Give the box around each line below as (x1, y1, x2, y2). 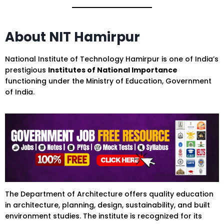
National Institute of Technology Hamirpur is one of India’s (5, 54, 218, 64)
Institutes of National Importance (48, 65, 177, 75)
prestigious (5, 65, 48, 75)
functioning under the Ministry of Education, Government (5, 76, 211, 86)
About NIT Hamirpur (5, 28, 140, 46)
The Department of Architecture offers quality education (5, 189, 213, 199)
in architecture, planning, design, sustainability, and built (5, 200, 210, 210)
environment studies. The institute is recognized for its (5, 211, 202, 221)
